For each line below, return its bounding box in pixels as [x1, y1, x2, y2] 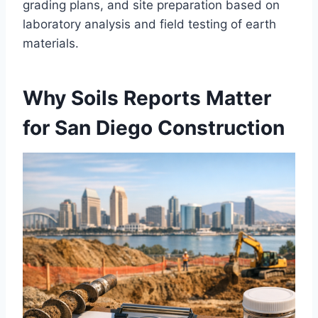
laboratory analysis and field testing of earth [23, 17, 276, 32]
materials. [23, 36, 79, 51]
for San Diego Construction [23, 116, 285, 141]
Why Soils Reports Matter [23, 86, 271, 111]
